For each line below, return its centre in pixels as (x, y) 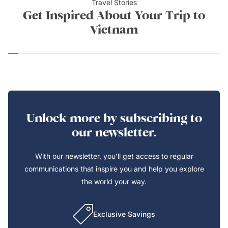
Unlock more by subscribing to (114, 118)
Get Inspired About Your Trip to (114, 15)
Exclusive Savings (124, 214)
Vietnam (114, 30)
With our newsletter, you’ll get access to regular (114, 156)
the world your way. (114, 181)
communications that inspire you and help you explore (114, 169)
